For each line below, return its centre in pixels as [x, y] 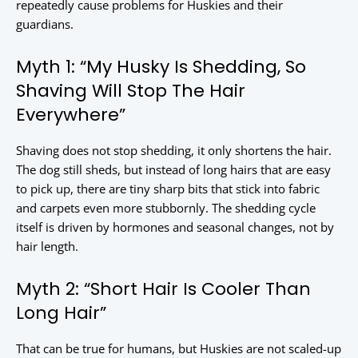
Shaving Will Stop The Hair [131, 91]
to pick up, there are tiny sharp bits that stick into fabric [168, 189]
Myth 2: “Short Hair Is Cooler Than [163, 289]
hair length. [47, 247]
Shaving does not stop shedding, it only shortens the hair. [174, 151]
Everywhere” [71, 115]
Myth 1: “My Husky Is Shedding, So [161, 67]
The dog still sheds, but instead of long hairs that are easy [173, 170]
